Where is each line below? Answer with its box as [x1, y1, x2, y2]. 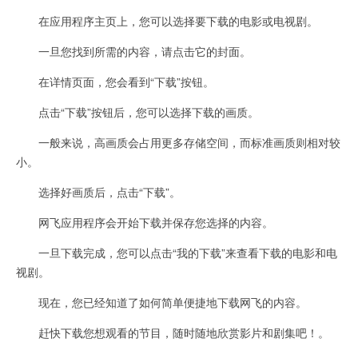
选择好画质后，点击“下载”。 [16, 183, 181, 200]
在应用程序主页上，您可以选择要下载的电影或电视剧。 [16, 12, 318, 29]
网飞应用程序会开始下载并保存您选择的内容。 [16, 213, 273, 230]
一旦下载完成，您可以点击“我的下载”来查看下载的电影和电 [16, 244, 337, 261]
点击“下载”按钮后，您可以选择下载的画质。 [16, 103, 259, 120]
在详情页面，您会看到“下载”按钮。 [16, 73, 214, 89]
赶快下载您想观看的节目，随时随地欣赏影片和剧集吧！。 [16, 324, 329, 340]
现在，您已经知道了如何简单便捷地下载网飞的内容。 [16, 293, 307, 310]
